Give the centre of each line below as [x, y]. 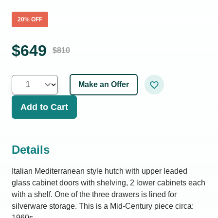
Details [31, 150]
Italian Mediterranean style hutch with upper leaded [100, 171]
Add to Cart [44, 107]
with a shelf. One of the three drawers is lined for [94, 194]
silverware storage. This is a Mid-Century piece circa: [103, 206]
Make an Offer [104, 84]
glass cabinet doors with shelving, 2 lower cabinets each [109, 183]
